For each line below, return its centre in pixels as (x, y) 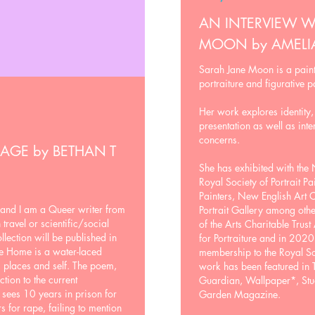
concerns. (219, 140)
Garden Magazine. (240, 294)
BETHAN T (82, 151)
